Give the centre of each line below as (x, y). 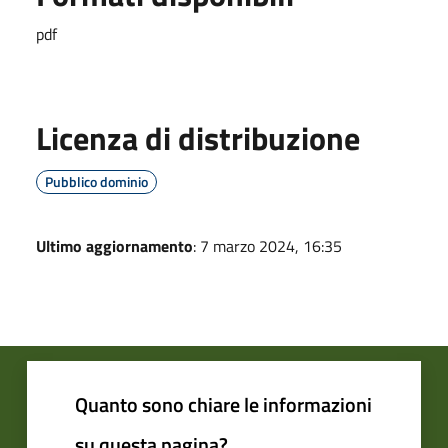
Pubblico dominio (96, 181)
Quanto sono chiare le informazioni (223, 404)
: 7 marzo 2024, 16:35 (267, 246)
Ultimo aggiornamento (114, 246)
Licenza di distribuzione (198, 138)
